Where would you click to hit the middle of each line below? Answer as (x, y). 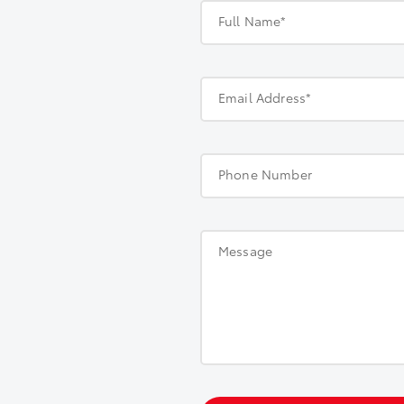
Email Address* (265, 97)
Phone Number (265, 174)
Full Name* (252, 21)
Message (246, 251)
